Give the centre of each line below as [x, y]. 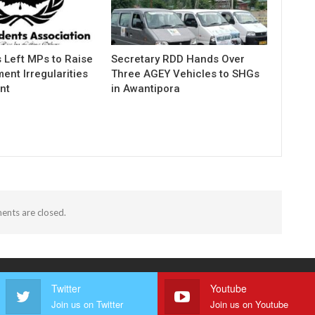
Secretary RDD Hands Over [178, 59]
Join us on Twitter [87, 304]
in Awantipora [146, 89]
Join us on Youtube [249, 304]
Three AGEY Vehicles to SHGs [186, 74]
